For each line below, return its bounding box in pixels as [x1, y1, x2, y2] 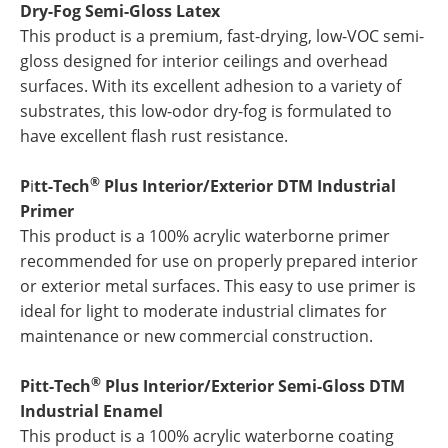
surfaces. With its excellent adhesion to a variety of [20, 75, 401, 97]
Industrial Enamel [20, 400, 163, 422]
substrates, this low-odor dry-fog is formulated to [20, 100, 392, 122]
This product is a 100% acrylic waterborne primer [20, 225, 390, 247]
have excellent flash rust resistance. [20, 125, 288, 147]
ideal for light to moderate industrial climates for [20, 300, 387, 322]
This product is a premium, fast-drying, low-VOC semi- [20, 25, 424, 47]
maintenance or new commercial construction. [20, 325, 373, 347]
